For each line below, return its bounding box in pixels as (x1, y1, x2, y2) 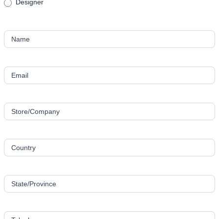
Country (11, 143, 36, 152)
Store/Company (11, 107, 60, 115)
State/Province (11, 179, 56, 188)
